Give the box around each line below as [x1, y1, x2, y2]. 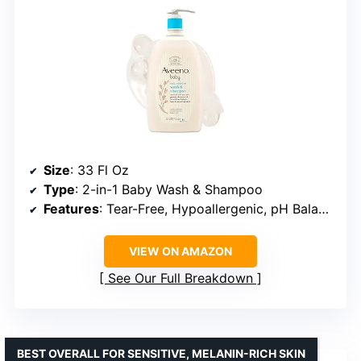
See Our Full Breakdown [108, 269, 253, 286]
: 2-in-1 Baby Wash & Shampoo [75, 180, 263, 197]
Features [44, 200, 99, 217]
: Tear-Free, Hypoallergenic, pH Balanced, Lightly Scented [99, 200, 318, 217]
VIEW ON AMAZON [129, 243, 232, 258]
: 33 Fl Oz [70, 161, 129, 178]
